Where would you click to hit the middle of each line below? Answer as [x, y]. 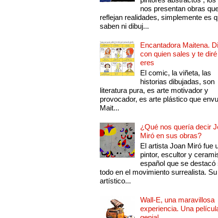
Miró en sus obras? [171, 136]
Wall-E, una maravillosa [178, 200]
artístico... [116, 181]
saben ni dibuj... [125, 26]
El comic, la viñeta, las [176, 73]
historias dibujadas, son [178, 82]
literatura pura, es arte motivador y [154, 91]
